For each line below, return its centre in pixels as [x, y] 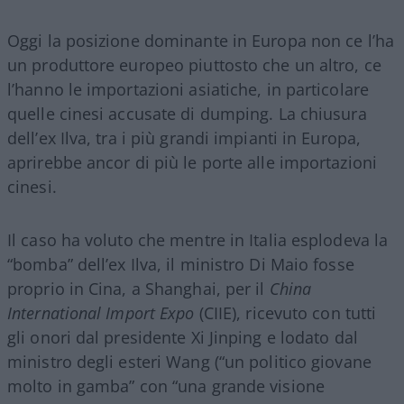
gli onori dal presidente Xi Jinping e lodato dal [183, 337]
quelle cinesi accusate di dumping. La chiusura [187, 113]
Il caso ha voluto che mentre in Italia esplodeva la [198, 239]
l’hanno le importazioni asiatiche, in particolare [188, 89]
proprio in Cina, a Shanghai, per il [138, 288]
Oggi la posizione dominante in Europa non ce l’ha [201, 40]
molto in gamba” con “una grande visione [166, 386]
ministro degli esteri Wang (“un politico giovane [189, 361]
